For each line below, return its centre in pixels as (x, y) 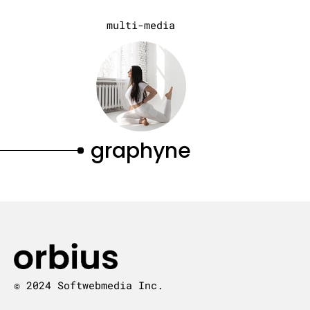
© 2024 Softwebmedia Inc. (89, 285)
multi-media (141, 25)
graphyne (141, 151)
